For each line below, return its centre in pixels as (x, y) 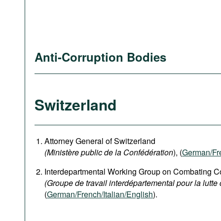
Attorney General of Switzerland (100, 141)
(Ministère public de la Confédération (109, 152)
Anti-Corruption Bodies (100, 57)
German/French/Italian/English (100, 194)
